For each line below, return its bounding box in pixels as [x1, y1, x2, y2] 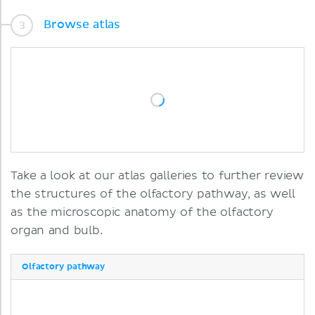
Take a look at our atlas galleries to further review [11, 169, 304, 184]
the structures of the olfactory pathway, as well [11, 187, 295, 202]
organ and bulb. [11, 224, 103, 238]
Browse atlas [40, 18, 121, 30]
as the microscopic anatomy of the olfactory [11, 205, 274, 220]
